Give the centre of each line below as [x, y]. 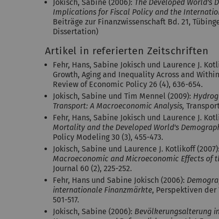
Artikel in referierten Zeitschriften [127, 51]
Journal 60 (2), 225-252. [92, 168]
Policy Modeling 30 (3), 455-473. [108, 137]
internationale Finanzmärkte [102, 190]
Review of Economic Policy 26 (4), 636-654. [128, 84]
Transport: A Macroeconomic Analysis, [119, 106]
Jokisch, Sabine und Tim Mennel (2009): [123, 96]
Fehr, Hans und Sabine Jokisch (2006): [120, 180]
